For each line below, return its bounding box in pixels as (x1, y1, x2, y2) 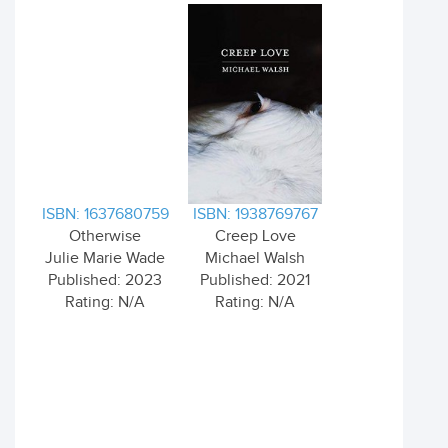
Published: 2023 (48, 271, 162, 290)
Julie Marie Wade (45, 249, 165, 268)
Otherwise (69, 227, 141, 246)
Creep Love (214, 227, 296, 246)
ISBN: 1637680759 (41, 205, 169, 224)
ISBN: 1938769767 (192, 205, 318, 224)
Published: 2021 (200, 271, 310, 290)
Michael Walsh (205, 249, 305, 268)
